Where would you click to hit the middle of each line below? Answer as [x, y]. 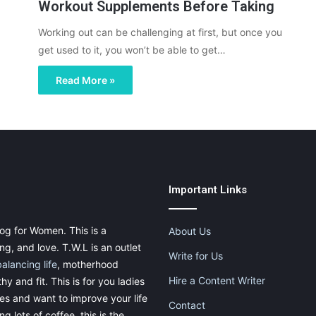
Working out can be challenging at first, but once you [160, 32]
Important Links [208, 190]
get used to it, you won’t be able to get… [132, 50]
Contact [187, 305]
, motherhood [88, 265]
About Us [190, 231]
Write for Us [196, 256]
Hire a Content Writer [217, 281]
